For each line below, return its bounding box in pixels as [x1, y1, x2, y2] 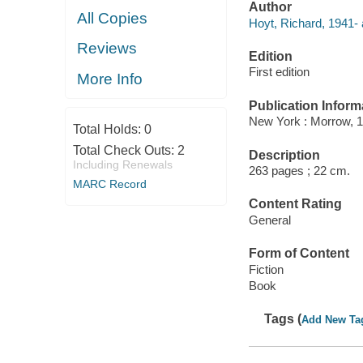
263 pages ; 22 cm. [248, 164, 350, 178]
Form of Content [248, 246, 349, 261]
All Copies [77, 9, 148, 27]
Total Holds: [72, 122, 144, 136]
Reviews [77, 40, 138, 58]
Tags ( [264, 312, 302, 327]
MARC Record [72, 177, 147, 190]
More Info [77, 70, 143, 88]
